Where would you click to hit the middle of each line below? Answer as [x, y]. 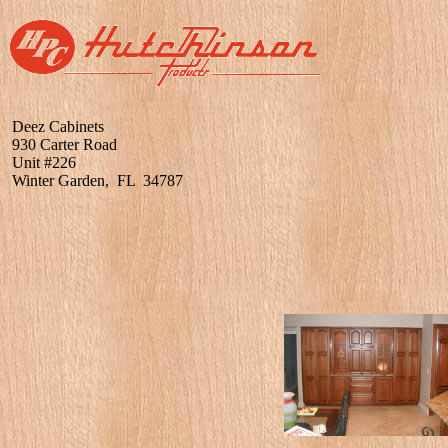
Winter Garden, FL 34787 [97, 180]
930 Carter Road [64, 144]
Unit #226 [44, 162]
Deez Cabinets [58, 126]
